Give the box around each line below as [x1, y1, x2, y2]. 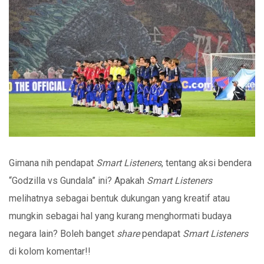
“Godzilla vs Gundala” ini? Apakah [9, 175, 147, 187]
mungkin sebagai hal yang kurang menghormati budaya [9, 210, 232, 222]
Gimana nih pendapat [9, 157, 96, 169]
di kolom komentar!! [9, 246, 91, 258]
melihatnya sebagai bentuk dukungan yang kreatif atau [9, 193, 230, 204]
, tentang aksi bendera [161, 157, 252, 169]
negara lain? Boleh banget [9, 228, 117, 240]
